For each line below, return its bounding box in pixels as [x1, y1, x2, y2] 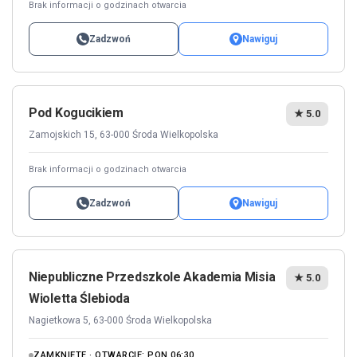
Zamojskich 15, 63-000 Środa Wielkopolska [29, 128, 218, 140]
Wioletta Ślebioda [29, 290, 130, 306]
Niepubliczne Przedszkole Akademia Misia [29, 269, 276, 284]
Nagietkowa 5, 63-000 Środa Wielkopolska [29, 314, 212, 326]
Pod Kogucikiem [29, 104, 124, 120]
